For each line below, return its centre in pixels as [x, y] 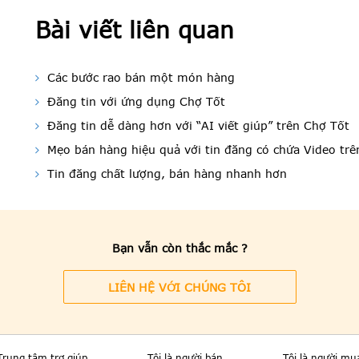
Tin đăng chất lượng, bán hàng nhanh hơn [165, 173]
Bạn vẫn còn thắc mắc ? [179, 248]
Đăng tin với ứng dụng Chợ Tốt [134, 101]
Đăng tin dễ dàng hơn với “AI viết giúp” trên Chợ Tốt [196, 125]
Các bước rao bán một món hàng [139, 77]
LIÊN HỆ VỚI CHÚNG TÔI [179, 287]
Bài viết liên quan [135, 29]
